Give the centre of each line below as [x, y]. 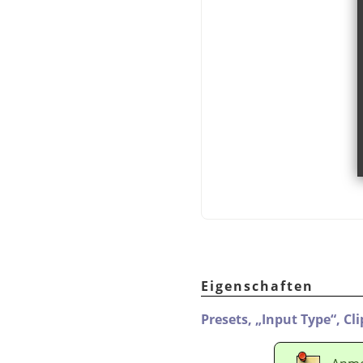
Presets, [228, 319]
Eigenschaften [257, 286]
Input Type [296, 319]
